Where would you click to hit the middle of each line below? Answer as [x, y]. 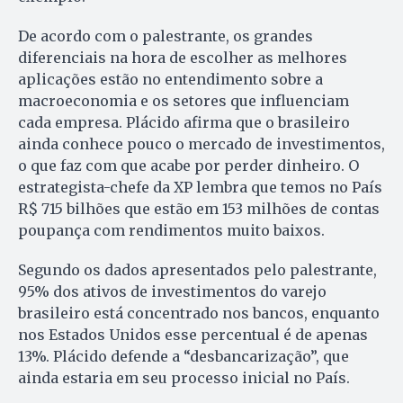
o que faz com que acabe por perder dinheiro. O [188, 166]
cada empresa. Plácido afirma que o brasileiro [184, 123]
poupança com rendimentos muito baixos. [171, 231]
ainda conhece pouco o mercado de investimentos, [201, 144]
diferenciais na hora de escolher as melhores [183, 58]
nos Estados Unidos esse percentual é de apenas [193, 335]
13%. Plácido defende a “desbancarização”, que [184, 357]
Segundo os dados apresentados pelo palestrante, [197, 270]
